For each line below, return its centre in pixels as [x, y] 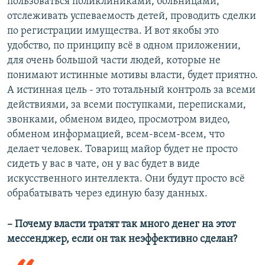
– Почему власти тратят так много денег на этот [121, 224]
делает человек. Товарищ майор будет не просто [122, 149]
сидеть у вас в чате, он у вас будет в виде [104, 164]
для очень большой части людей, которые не [114, 60]
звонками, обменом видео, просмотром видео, [119, 119]
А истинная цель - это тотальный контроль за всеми [131, 90]
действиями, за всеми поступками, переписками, [127, 105]
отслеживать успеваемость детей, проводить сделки [132, 16]
